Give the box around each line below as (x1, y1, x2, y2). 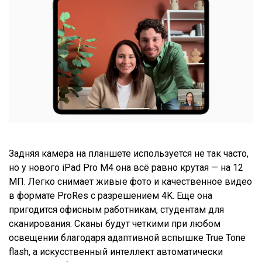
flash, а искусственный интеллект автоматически (9, 246, 223, 258)
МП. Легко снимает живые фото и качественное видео (9, 176, 252, 188)
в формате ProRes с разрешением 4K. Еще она (9, 190, 212, 202)
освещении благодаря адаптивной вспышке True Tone (9, 232, 246, 244)
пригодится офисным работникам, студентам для (9, 204, 224, 216)
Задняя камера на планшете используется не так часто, (9, 148, 249, 160)
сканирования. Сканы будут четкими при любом (9, 218, 220, 230)
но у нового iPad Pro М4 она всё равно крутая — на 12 (9, 162, 243, 174)
